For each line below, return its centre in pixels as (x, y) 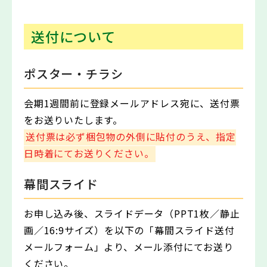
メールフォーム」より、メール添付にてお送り (129, 247)
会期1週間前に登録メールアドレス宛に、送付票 (132, 103)
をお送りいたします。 (73, 120)
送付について (73, 36)
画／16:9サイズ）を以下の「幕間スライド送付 (129, 230)
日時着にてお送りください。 (89, 153)
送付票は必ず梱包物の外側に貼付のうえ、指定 (131, 137)
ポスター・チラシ (74, 74)
